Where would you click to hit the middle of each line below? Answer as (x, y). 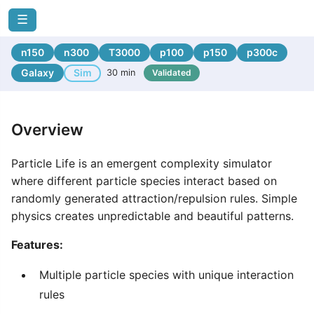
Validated (172, 73)
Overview (47, 129)
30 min (121, 73)
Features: (37, 245)
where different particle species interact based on (144, 181)
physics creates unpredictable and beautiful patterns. (152, 216)
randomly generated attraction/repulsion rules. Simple (154, 198)
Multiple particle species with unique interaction (166, 275)
